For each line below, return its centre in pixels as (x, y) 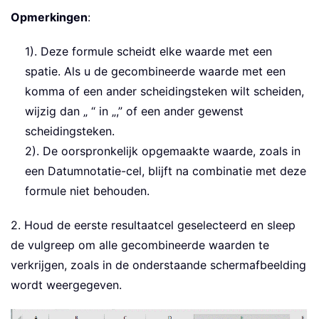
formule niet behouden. (87, 190)
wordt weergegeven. (66, 284)
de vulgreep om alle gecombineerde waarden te (140, 245)
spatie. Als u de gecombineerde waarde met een (155, 71)
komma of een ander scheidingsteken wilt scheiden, (164, 91)
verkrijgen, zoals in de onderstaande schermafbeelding (158, 265)
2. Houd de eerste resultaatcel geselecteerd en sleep (153, 225)
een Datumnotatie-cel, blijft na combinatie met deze (166, 171)
